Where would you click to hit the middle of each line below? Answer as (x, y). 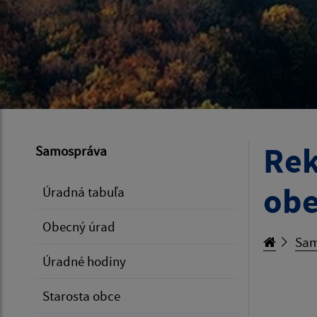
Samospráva (71, 151)
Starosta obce (81, 296)
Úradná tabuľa (83, 192)
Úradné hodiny (84, 261)
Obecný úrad (79, 226)
